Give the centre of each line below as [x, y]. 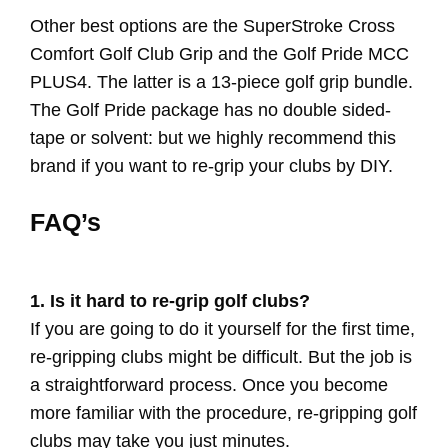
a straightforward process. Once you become [209, 385]
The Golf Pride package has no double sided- [210, 110]
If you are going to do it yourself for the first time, [222, 329]
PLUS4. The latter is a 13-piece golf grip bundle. [221, 82]
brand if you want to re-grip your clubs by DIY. [211, 166]
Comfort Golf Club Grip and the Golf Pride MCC [219, 54]
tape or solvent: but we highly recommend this [213, 138]
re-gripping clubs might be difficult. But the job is [221, 357]
